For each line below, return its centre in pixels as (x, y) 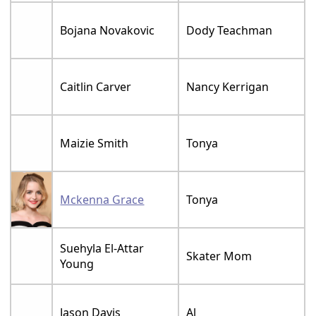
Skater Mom (219, 256)
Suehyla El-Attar (102, 249)
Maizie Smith (95, 144)
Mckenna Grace (102, 200)
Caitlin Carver (96, 87)
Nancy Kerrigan (228, 87)
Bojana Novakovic (108, 31)
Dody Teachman (230, 31)
